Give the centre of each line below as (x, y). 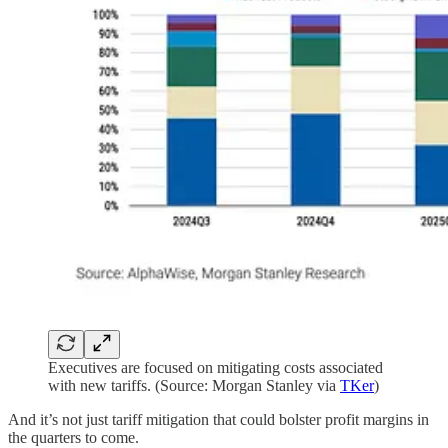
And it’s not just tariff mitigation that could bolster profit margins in (218, 420)
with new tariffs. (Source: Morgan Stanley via (194, 386)
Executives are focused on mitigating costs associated (215, 368)
